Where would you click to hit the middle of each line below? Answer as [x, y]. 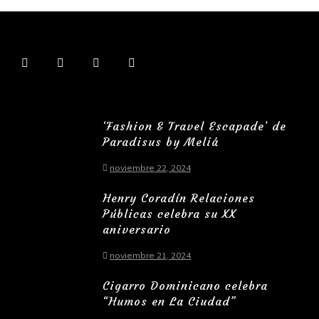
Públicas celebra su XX [169, 214]
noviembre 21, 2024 [150, 256]
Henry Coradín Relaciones [179, 198]
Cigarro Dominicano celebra [185, 286]
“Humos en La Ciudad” [169, 302]
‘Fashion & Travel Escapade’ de [194, 126]
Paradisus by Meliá [161, 142]
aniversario [137, 230]
